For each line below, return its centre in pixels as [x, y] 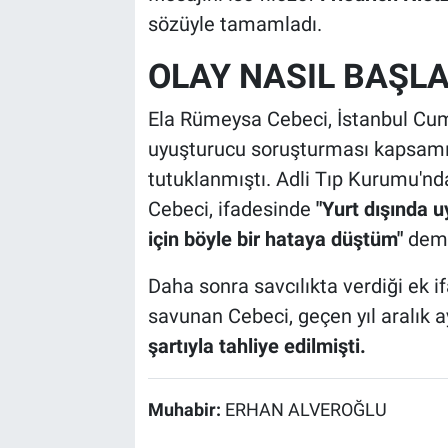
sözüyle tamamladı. [234, 23]
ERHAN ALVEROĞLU [305, 410]
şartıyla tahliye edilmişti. [256, 346]
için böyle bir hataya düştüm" [275, 239]
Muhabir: [186, 410]
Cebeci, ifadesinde [231, 209]
